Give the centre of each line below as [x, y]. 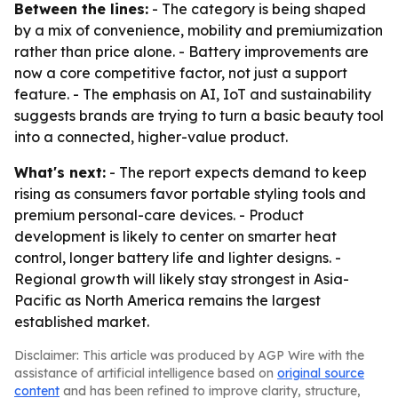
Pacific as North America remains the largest [167, 300]
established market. [82, 322]
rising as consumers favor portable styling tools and [190, 194]
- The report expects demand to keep [236, 172]
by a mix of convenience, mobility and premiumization [199, 30]
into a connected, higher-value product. [151, 137]
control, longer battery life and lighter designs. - [178, 258]
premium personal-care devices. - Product [159, 215]
